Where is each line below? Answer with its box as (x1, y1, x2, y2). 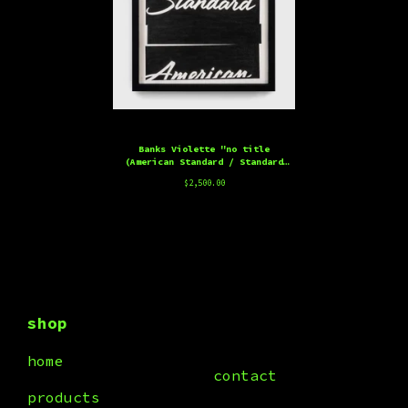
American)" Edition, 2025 (138, 168, 270, 180)
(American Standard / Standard (125, 156, 283, 168)
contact (213, 366, 277, 384)
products (27, 388, 100, 406)
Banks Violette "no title (138, 143, 270, 155)
